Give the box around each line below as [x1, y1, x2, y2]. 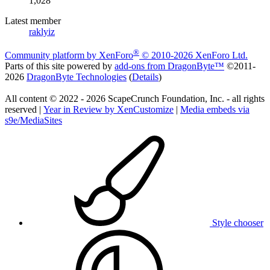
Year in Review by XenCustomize [43, 104, 174, 115]
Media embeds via [180, 104, 250, 115]
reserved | [5, 104, 43, 115]
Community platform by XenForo [5, 49, 133, 60]
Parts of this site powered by [5, 60, 115, 71]
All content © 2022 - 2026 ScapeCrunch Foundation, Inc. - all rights [5, 93, 265, 104]
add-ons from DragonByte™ [115, 60, 224, 71]
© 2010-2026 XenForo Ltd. [142, 49, 248, 60]
